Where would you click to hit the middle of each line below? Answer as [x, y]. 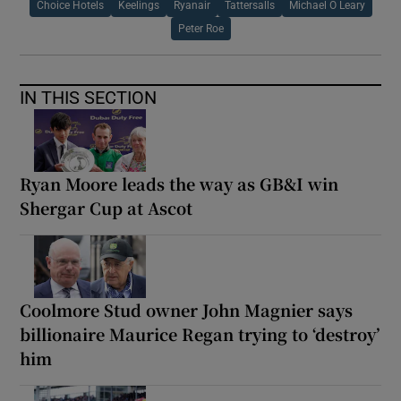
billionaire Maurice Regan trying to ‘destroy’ [200, 333]
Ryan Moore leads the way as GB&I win [179, 183]
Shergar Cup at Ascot [107, 207]
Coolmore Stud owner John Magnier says [187, 309]
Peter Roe [200, 28]
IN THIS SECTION [89, 97]
